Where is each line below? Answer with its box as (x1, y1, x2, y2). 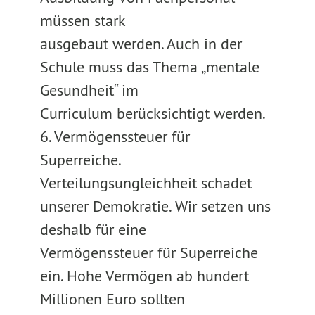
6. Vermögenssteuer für (39, 127, 190, 146)
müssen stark (39, 11, 126, 30)
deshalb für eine (39, 219, 146, 239)
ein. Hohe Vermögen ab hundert (39, 266, 249, 285)
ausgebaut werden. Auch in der (39, 34, 242, 53)
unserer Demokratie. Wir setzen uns (39, 196, 271, 216)
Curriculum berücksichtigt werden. (39, 103, 266, 123)
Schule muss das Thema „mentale (39, 57, 259, 77)
